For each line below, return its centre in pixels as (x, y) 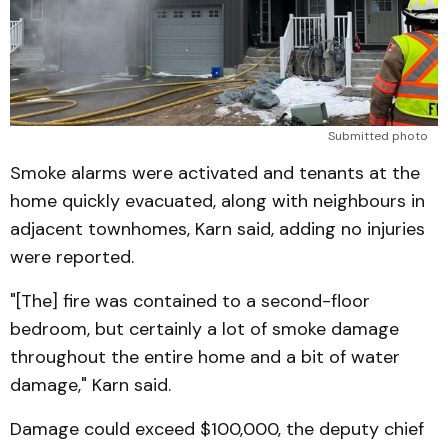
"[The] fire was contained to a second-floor (190, 301)
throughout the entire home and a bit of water (205, 357)
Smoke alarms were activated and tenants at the (215, 173)
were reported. (72, 257)
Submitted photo (378, 136)
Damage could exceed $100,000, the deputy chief (217, 429)
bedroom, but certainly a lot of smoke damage (204, 329)
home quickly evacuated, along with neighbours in (217, 201)
